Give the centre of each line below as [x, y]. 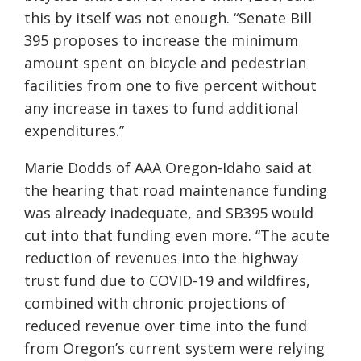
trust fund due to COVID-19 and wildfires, [167, 281]
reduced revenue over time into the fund [166, 326]
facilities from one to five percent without [170, 86]
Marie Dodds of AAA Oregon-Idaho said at [168, 168]
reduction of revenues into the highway [161, 258]
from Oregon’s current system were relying [174, 349]
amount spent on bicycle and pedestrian [165, 63]
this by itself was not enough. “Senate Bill [168, 18]
